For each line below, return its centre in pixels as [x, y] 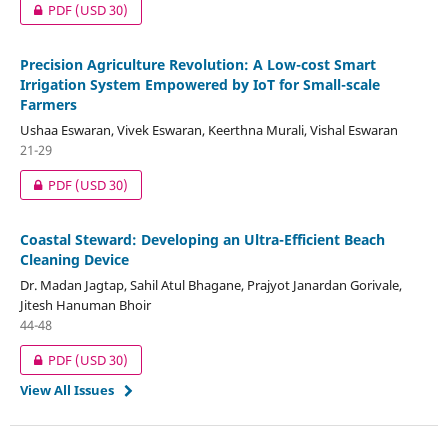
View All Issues [66, 389]
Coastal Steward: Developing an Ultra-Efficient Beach [202, 239]
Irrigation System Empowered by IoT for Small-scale [199, 84]
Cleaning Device [74, 259]
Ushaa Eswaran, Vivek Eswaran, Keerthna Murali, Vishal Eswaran [208, 129]
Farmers [48, 104]
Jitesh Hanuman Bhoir [85, 304]
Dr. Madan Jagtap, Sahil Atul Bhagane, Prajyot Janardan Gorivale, [210, 284]
